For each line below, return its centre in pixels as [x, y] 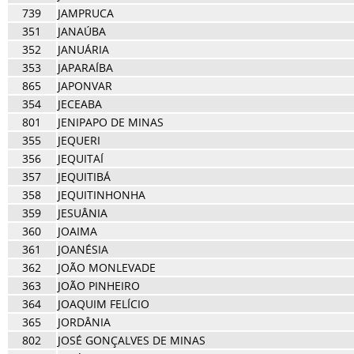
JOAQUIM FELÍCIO [103, 304]
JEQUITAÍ [80, 158]
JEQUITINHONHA [101, 195]
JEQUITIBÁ [84, 177]
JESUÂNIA [82, 213]
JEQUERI [79, 140]
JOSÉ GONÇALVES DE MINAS [131, 340]
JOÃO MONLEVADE [106, 267]
